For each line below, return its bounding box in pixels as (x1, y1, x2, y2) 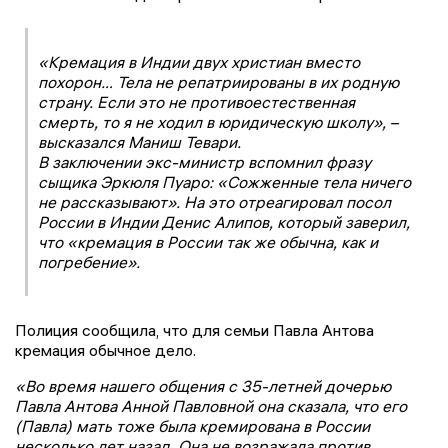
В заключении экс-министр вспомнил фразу (38, 151, 371, 172)
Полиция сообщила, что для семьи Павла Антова (15, 319, 374, 340)
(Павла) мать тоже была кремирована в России (15, 415, 370, 436)
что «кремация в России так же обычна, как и (38, 231, 378, 252)
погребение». (38, 251, 140, 272)
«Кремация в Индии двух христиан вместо (38, 51, 360, 72)
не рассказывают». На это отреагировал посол (38, 191, 391, 212)
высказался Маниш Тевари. (38, 131, 241, 152)
